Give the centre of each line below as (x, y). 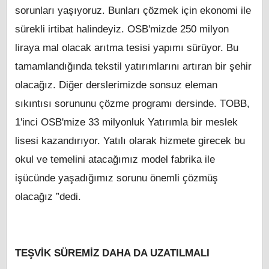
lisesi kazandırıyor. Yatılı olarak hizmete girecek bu (130, 141)
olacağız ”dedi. (48, 197)
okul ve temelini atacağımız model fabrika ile (115, 160)
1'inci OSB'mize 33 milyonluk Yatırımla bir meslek (126, 122)
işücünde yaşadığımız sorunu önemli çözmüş (116, 178)
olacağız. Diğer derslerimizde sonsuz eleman (116, 85)
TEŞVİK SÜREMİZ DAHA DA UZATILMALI (112, 253)
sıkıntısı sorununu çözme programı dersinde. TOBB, (132, 104)
